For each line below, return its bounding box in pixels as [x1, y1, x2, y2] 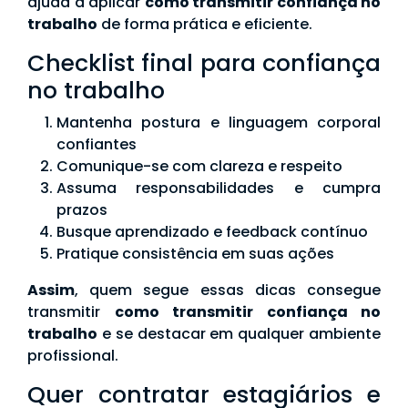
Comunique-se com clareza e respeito [56, 156, 342, 178]
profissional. [27, 345, 118, 367]
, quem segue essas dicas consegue [75, 280, 381, 301]
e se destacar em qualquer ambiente [97, 323, 381, 345]
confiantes [56, 134, 137, 156]
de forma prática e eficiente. [97, 14, 312, 36]
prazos [56, 199, 107, 221]
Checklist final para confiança [27, 47, 381, 80]
